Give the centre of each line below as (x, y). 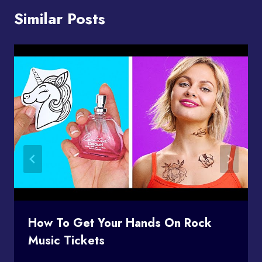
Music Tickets (66, 240)
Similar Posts (60, 18)
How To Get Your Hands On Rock (120, 223)
